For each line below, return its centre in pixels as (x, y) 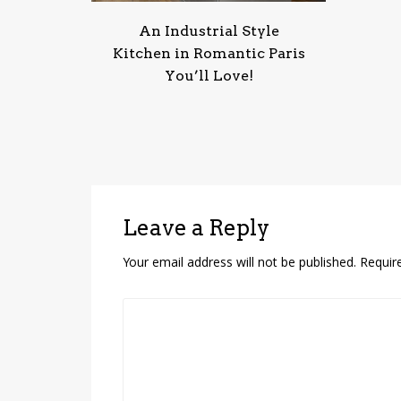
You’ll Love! (209, 76)
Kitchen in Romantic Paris (209, 54)
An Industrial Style (209, 31)
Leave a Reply (196, 228)
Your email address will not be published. (239, 264)
